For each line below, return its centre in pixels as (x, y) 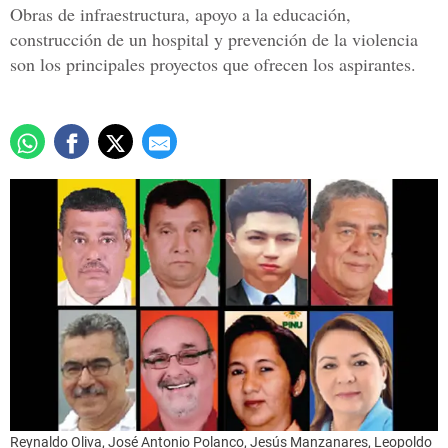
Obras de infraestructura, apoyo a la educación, (180, 14)
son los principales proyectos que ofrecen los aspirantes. (213, 64)
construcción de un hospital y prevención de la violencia (214, 39)
